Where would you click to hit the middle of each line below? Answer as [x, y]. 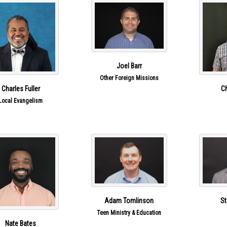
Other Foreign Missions [129, 78]
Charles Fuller [21, 89]
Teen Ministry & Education [129, 213]
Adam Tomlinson [129, 200]
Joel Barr [129, 66]
